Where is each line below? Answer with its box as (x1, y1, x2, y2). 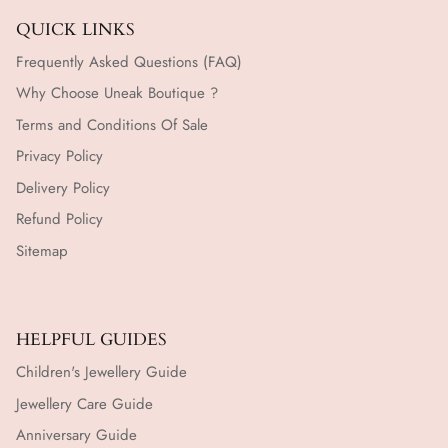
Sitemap (16, 239, 68, 262)
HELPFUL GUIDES (16, 328, 167, 352)
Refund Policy (16, 208, 103, 231)
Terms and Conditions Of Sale (16, 113, 208, 136)
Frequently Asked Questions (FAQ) (16, 50, 242, 73)
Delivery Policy (16, 176, 110, 199)
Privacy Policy (16, 145, 103, 168)
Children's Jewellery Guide (16, 361, 187, 384)
